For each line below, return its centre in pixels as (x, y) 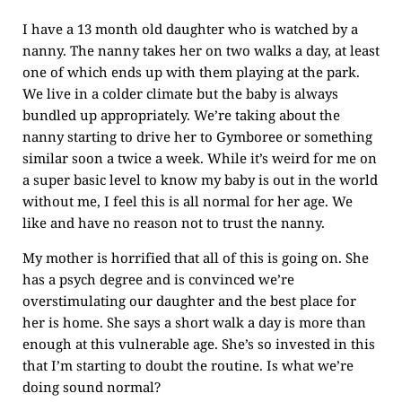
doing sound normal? (92, 387)
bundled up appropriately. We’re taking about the (181, 115)
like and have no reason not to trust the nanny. (174, 223)
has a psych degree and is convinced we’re (158, 279)
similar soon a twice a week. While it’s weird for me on (200, 158)
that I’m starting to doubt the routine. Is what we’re (188, 365)
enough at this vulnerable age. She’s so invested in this (199, 344)
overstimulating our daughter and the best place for (189, 301)
